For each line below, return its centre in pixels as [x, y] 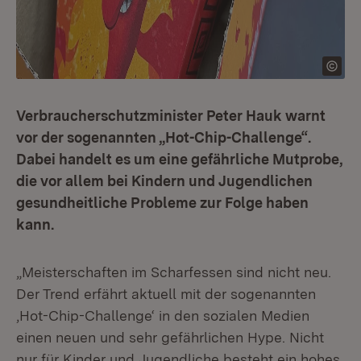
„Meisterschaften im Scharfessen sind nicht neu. [174, 272]
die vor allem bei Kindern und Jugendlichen [164, 181]
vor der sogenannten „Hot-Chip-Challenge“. [164, 137]
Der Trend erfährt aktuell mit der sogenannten [166, 294]
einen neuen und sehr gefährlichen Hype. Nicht [170, 337]
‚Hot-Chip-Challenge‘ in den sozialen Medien [163, 315]
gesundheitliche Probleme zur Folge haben [162, 203]
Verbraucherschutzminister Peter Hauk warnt [171, 116]
